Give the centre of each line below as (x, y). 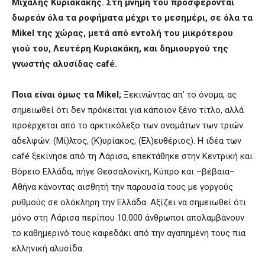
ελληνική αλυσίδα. (49, 249)
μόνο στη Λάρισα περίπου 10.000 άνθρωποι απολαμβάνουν (128, 218)
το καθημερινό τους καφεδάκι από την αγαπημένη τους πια (129, 233)
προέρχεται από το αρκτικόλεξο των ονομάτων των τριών (127, 126)
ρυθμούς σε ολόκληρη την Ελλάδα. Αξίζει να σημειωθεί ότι (129, 203)
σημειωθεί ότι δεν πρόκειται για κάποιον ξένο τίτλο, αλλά (128, 110)
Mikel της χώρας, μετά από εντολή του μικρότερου (122, 33)
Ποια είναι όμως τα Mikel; (67, 95)
